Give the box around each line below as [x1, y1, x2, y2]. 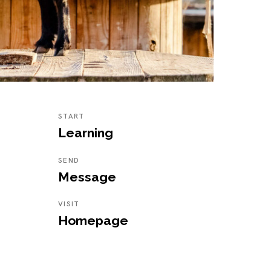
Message [58, 169, 117, 184]
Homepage [58, 213, 129, 229]
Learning [58, 125, 114, 141]
